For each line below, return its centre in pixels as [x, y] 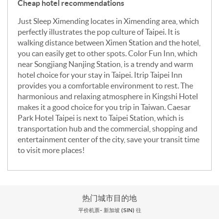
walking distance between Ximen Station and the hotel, [109, 42]
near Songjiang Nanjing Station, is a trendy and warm [105, 64]
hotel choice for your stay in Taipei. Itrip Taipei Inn [100, 75]
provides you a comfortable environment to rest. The [105, 85]
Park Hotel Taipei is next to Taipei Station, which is [101, 118]
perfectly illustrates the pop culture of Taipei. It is [99, 32]
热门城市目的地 [109, 198]
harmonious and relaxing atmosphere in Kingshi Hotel [108, 96]
